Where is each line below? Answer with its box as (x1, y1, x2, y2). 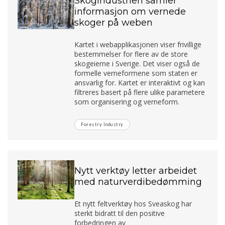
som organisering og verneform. (74, 96, 182, 106)
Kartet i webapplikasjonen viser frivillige (74, 39, 202, 49)
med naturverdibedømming (74, 176, 202, 187)
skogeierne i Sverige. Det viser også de (74, 58, 200, 68)
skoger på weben (74, 17, 153, 28)
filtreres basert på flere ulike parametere (74, 87, 205, 97)
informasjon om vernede (74, 6, 186, 17)
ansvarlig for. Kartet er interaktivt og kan (74, 77, 205, 87)
